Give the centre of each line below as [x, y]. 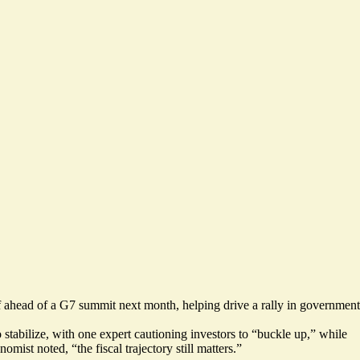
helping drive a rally [233, 305]
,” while [327, 334]
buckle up [282, 334]
